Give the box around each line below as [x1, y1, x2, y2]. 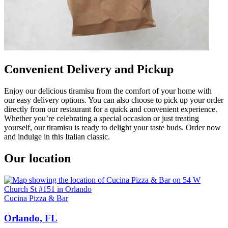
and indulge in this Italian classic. [4, 132, 110, 141]
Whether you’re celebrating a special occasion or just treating [4, 114, 199, 123]
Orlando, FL [4, 212, 58, 223]
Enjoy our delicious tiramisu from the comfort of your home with [4, 87, 212, 95]
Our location [4, 151, 71, 165]
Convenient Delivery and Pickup [4, 63, 174, 76]
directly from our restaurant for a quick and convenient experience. [4, 105, 217, 113]
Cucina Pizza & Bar [4, 193, 68, 203]
